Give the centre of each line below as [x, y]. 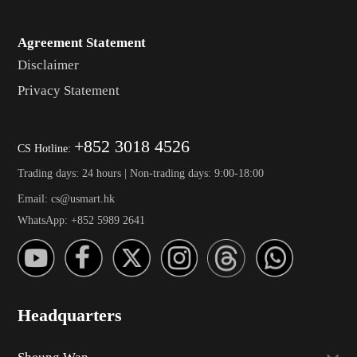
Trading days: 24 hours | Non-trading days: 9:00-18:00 [140, 173]
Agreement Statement [81, 42]
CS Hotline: [45, 148]
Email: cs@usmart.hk [66, 199]
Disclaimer [48, 65]
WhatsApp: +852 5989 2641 [81, 220]
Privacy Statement [68, 91]
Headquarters [69, 315]
